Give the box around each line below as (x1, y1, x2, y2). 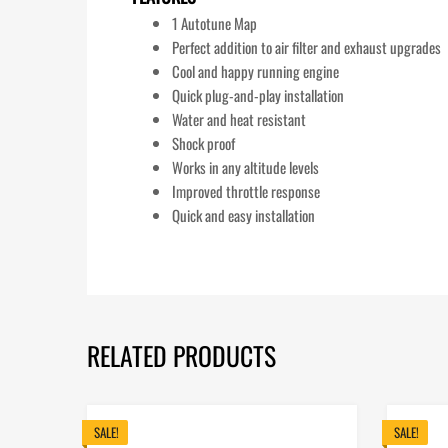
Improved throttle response (172, 180, 320, 203)
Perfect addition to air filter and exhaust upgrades (172, 36, 441, 59)
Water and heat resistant (172, 108, 306, 131)
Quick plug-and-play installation (172, 84, 344, 107)
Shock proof (172, 132, 235, 155)
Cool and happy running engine (172, 60, 339, 83)
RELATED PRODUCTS (87, 335, 276, 374)
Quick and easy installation (172, 204, 315, 227)
